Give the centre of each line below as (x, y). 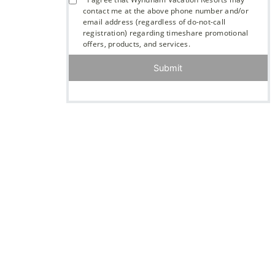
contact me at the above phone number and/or (165, 11)
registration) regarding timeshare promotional (165, 33)
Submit (168, 68)
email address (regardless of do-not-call (154, 22)
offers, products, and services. (136, 44)
